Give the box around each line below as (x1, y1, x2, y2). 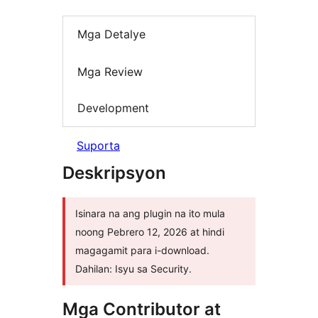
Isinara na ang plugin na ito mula (75, 207, 225, 219)
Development (77, 101, 149, 116)
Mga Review (77, 64, 143, 79)
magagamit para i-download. (75, 243, 209, 256)
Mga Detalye (77, 27, 146, 42)
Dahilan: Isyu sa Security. (75, 262, 192, 275)
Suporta (77, 138, 120, 153)
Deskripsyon (62, 162, 166, 183)
